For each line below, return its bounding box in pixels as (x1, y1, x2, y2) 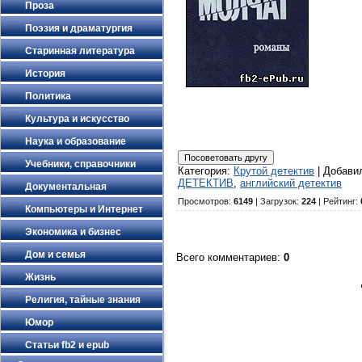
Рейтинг (323, 196, 356, 206)
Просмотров (178, 196, 229, 206)
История (25, 68, 65, 79)
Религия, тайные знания (25, 294, 141, 305)
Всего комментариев (176, 251, 277, 263)
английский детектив (240, 177, 342, 189)
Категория (178, 165, 227, 177)
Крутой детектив (234, 165, 314, 177)
